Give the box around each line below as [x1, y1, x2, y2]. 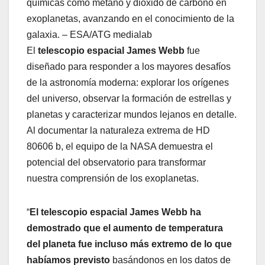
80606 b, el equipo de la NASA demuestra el [27, 141, 213, 151]
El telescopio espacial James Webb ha [30, 206, 201, 217]
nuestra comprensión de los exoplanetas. [27, 173, 199, 183]
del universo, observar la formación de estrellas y [27, 93, 231, 104]
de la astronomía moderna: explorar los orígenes [27, 77, 229, 88]
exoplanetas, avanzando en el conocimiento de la [27, 13, 234, 24]
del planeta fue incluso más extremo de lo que [27, 238, 232, 249]
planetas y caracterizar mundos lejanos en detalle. [27, 109, 237, 119]
